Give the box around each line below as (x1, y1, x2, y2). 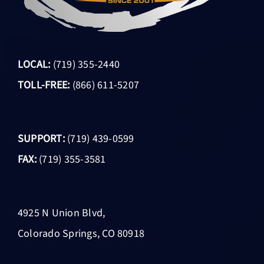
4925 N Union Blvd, (17, 205, 105, 220)
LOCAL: (17, 57, 51, 72)
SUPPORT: (17, 131, 65, 146)
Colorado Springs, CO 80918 (17, 226, 145, 241)
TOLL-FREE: (17, 77, 70, 93)
